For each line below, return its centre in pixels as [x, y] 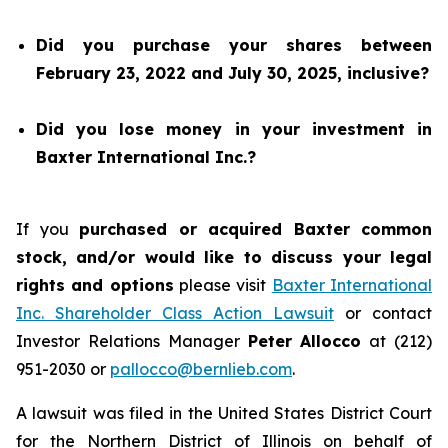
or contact [383, 313]
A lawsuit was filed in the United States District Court [224, 413]
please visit [222, 285]
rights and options [95, 285]
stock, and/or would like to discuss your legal [224, 257]
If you [47, 229]
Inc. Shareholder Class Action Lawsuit [175, 313]
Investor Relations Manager [132, 341]
